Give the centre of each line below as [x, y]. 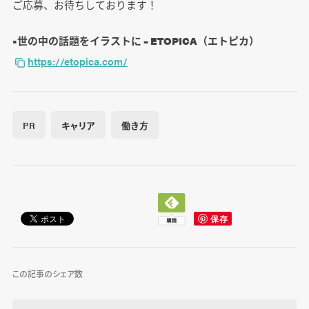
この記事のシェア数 [47, 273]
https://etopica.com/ [77, 61]
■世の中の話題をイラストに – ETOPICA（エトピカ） [137, 41]
